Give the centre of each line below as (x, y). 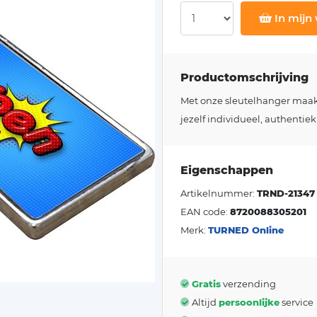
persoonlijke (249, 302)
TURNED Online (246, 230)
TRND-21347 (286, 193)
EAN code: (205, 212)
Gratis (206, 284)
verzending (248, 284)
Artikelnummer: (219, 193)
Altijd (205, 302)
